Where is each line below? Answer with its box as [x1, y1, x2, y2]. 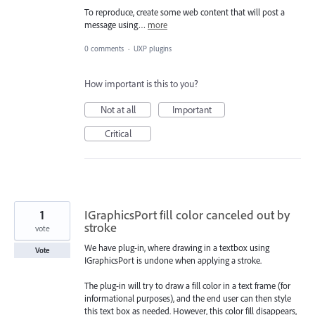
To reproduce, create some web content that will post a [84, 6, 285, 18]
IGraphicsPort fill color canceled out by [84, 207, 290, 224]
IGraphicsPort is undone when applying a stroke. [84, 255, 262, 266]
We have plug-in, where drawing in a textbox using [84, 242, 269, 254]
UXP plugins [134, 44, 172, 54]
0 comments [84, 44, 124, 54]
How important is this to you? [84, 77, 198, 91]
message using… [84, 18, 148, 30]
